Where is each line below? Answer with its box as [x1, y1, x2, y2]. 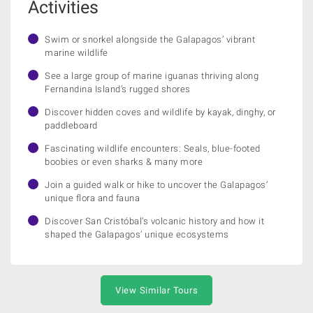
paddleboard [45, 120, 98, 131]
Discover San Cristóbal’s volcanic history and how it [45, 216, 264, 226]
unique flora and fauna [45, 193, 140, 203]
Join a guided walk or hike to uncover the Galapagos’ [45, 180, 268, 190]
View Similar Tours [115, 285, 198, 296]
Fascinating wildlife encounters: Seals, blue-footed [45, 143, 261, 154]
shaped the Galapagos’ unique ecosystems [45, 229, 229, 240]
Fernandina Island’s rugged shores [45, 84, 191, 94]
